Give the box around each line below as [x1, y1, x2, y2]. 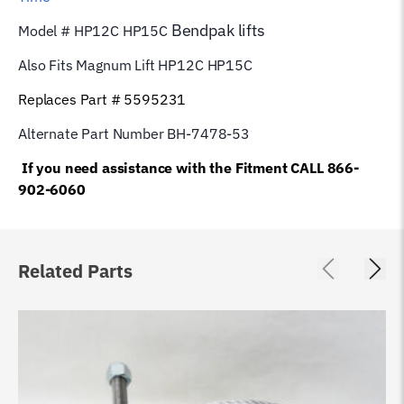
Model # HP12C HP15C [18, 21, 168, 40]
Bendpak [167, 19, 238, 41]
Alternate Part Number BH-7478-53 [18, 124, 250, 142]
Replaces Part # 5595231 [18, 89, 187, 108]
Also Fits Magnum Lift [18, 55, 155, 74]
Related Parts [18, 258, 133, 283]
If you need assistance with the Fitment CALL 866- [21, 158, 360, 177]
